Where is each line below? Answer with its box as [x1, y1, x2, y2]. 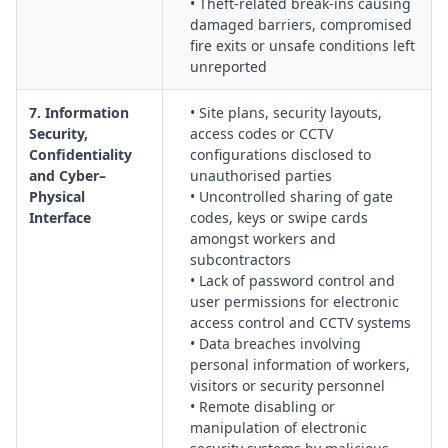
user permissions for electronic [190, 292, 399, 311]
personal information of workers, [190, 355, 410, 374]
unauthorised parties [190, 166, 332, 185]
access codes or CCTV [190, 124, 333, 143]
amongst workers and [190, 229, 336, 248]
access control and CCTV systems [190, 313, 411, 332]
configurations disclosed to [190, 145, 371, 164]
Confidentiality [29, 145, 132, 164]
